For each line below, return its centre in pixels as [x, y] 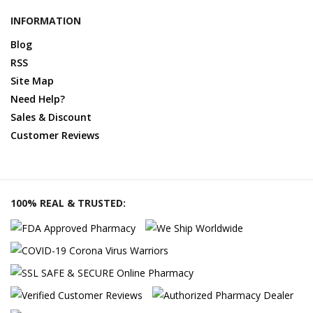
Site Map [32, 81]
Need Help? [38, 99]
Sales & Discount [51, 117]
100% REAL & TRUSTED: [68, 203]
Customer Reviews [55, 136]
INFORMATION [46, 21]
